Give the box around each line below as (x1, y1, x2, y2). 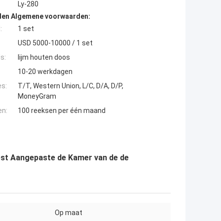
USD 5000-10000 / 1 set (18, 39, 93, 47)
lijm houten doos (18, 53, 70, 62)
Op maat (55, 209, 82, 217)
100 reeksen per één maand (18, 107, 106, 115)
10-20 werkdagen (18, 68, 73, 76)
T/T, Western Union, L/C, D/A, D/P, (18, 82, 123, 90)
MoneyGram (18, 92, 56, 101)
